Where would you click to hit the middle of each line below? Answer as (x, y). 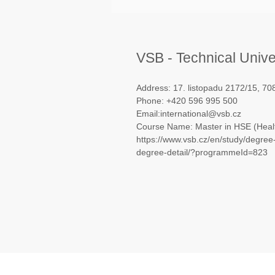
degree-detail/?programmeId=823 (202, 152)
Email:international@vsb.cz (189, 114)
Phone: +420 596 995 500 (187, 101)
